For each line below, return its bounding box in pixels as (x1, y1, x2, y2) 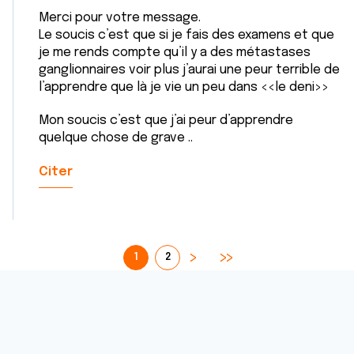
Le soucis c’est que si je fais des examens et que (39, 28, 334, 42)
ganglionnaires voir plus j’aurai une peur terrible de (39, 63, 340, 77)
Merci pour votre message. (39, 11, 204, 24)
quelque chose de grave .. (39, 131, 196, 145)
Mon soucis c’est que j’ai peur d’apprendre (39, 114, 293, 127)
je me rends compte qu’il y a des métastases (39, 46, 311, 59)
